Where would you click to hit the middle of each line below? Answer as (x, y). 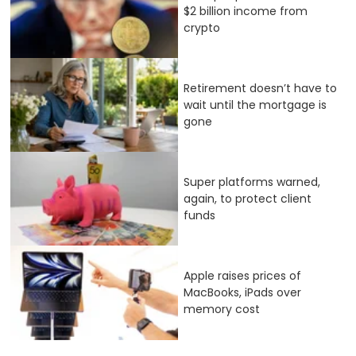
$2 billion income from (246, 11)
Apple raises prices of (242, 276)
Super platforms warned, (252, 182)
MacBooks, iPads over (242, 293)
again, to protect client (248, 198)
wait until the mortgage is (255, 104)
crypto (202, 27)
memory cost (222, 310)
